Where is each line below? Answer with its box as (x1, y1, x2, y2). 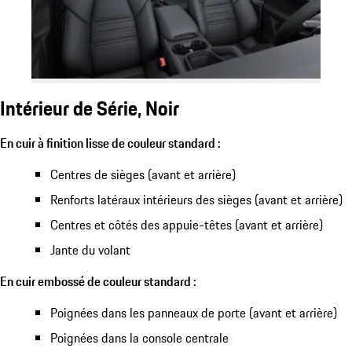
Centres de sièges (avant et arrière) (50, 164, 236, 184)
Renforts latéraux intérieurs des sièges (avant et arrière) (50, 189, 343, 209)
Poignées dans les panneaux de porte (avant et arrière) (50, 302, 337, 322)
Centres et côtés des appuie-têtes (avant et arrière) (50, 214, 323, 234)
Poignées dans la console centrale (50, 328, 229, 347)
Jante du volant (50, 240, 130, 259)
